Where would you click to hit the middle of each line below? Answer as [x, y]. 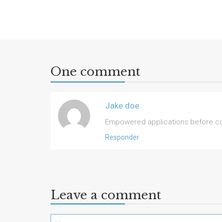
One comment [95, 71]
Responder [122, 137]
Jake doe [122, 105]
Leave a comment [106, 195]
